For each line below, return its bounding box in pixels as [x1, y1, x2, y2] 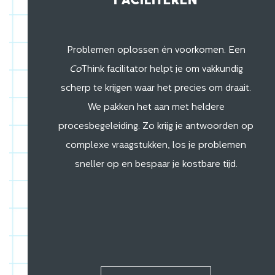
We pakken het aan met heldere [87, 103, 225, 113]
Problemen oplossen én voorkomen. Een [66, 46, 246, 56]
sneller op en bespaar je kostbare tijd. [74, 160, 238, 170]
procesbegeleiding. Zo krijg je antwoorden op [58, 122, 254, 132]
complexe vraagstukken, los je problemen [66, 141, 246, 151]
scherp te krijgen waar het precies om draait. [61, 84, 251, 94]
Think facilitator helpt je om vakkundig [80, 65, 243, 75]
